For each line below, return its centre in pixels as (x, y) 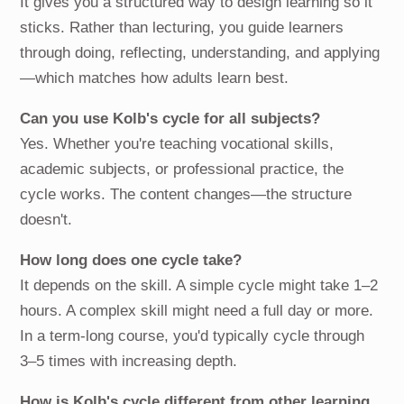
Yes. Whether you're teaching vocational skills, (177, 144)
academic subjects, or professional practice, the (182, 170)
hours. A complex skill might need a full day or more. (197, 311)
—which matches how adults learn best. (155, 78)
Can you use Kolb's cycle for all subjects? (170, 119)
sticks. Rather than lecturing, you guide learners (182, 28)
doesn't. (46, 220)
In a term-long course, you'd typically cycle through (193, 336)
